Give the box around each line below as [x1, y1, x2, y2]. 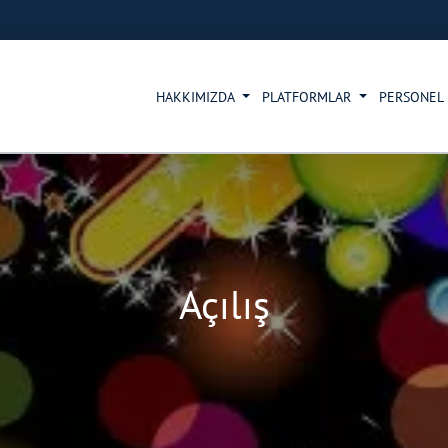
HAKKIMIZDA [156, 88, 239, 106]
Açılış [178, 278, 270, 330]
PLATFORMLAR [262, 88, 356, 106]
